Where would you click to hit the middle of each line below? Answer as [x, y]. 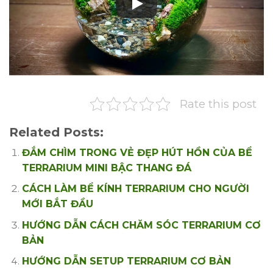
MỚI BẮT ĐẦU [57, 204]
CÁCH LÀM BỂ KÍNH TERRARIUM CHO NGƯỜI [135, 189]
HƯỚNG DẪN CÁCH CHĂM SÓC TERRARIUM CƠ [141, 225]
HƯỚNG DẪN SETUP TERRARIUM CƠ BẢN [126, 261]
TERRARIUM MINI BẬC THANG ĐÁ [106, 168]
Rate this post [218, 104]
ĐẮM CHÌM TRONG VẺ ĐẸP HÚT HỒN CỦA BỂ [137, 152]
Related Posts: [56, 132]
